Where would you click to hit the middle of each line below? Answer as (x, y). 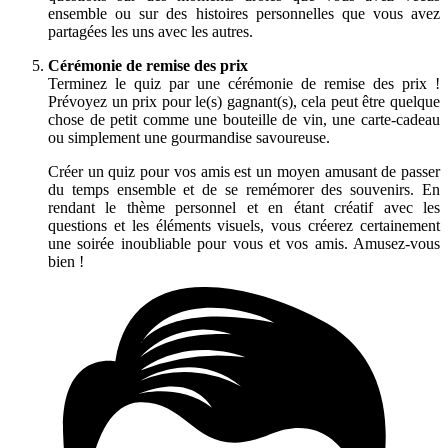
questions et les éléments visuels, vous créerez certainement (244, 225)
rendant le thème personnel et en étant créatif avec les (244, 207)
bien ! (66, 261)
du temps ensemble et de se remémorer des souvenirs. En (244, 189)
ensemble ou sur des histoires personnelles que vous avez (244, 13)
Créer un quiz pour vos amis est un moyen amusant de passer (244, 171)
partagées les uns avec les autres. (150, 31)
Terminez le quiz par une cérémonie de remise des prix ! (244, 83)
